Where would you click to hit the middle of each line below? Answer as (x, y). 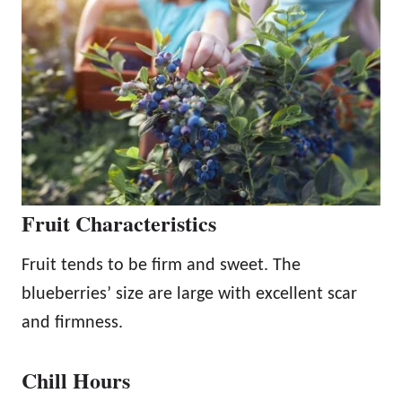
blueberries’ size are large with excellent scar (189, 294)
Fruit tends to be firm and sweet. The (161, 265)
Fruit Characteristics (119, 223)
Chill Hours (76, 380)
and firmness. (72, 323)
